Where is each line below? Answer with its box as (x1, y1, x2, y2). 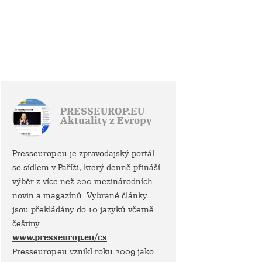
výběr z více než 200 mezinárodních (12, 176, 153, 187)
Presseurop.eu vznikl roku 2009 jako (12, 246, 154, 257)
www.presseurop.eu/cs (12, 232, 107, 243)
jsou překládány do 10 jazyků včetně (12, 204, 154, 215)
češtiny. (12, 218, 41, 229)
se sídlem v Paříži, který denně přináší (12, 162, 160, 173)
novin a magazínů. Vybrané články (12, 190, 147, 201)
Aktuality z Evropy (60, 115, 151, 127)
